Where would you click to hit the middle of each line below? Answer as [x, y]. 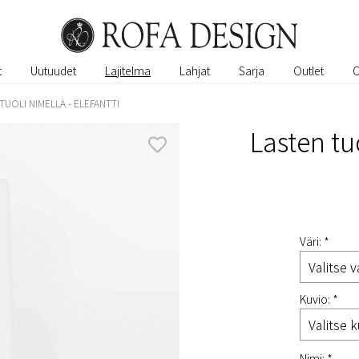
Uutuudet [53, 70]
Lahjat [195, 70]
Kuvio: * [319, 299]
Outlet [309, 70]
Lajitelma [128, 70]
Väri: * [315, 241]
